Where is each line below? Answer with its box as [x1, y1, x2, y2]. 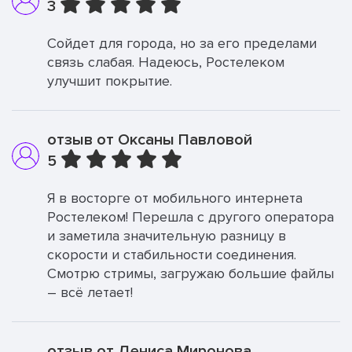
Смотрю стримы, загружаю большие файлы [47, 265, 334, 282]
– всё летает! [47, 284, 133, 301]
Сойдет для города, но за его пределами [47, 35, 317, 52]
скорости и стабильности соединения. [47, 246, 296, 263]
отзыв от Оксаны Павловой [47, 130, 252, 149]
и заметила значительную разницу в [47, 227, 286, 244]
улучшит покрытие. [47, 72, 172, 90]
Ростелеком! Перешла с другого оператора [47, 208, 334, 225]
